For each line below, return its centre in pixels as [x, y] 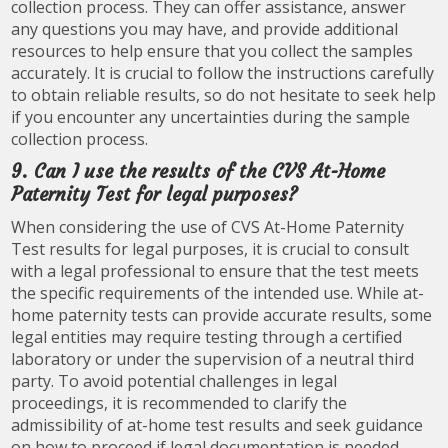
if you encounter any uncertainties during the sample [211, 116]
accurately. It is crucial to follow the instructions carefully [223, 72]
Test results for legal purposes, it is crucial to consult [210, 248]
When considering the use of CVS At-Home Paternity [208, 226]
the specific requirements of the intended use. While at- [218, 292]
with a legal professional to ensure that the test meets [215, 270]
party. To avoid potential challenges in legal [174, 380]
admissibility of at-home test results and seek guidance [217, 424]
